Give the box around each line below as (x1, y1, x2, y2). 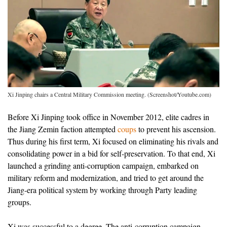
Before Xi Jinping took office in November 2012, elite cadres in (8, 111, 209, 123)
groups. (8, 197, 31, 208)
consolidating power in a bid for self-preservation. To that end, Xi (8, 148, 215, 159)
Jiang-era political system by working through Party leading (8, 184, 197, 196)
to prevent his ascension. (136, 124, 216, 135)
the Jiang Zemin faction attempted (8, 124, 118, 135)
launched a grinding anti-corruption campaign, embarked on (8, 160, 199, 171)
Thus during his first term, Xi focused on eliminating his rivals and (8, 136, 218, 147)
